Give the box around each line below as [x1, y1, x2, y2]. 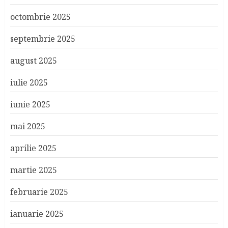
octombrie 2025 [10, 11, 71, 22]
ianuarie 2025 [10, 208, 64, 219]
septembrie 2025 [10, 33, 75, 44]
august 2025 [10, 55, 57, 66]
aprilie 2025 [10, 142, 56, 154]
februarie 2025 [10, 186, 68, 197]
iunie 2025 [10, 99, 50, 110]
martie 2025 [10, 164, 57, 176]
